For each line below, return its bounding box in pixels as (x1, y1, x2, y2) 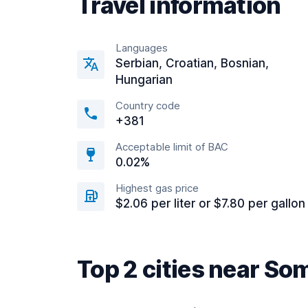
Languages (115, 41, 168, 54)
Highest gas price (115, 181, 199, 195)
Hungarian (115, 73, 173, 87)
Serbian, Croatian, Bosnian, (115, 56, 269, 70)
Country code (115, 99, 180, 112)
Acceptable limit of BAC (115, 140, 228, 153)
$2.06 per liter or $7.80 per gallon (115, 197, 305, 210)
